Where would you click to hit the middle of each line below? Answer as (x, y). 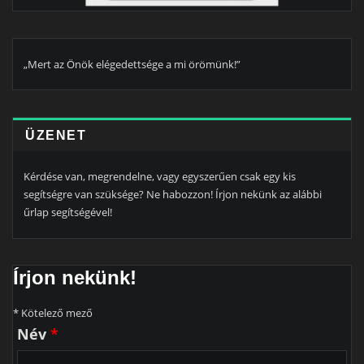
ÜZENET (56, 135)
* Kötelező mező (53, 313)
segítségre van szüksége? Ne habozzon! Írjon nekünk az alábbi (173, 195)
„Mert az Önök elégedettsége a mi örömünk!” (132, 65)
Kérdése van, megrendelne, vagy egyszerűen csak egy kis (160, 177)
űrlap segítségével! (68, 212)
